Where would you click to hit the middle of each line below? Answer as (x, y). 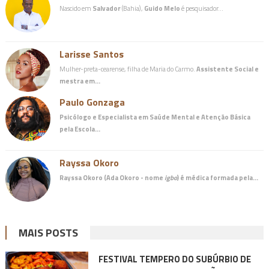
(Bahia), (132, 8)
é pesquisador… (201, 8)
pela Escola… (80, 129)
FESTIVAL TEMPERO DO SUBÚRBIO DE (174, 259)
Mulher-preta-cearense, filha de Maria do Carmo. (128, 69)
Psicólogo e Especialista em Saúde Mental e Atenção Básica (155, 117)
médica (197, 178)
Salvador (106, 8)
